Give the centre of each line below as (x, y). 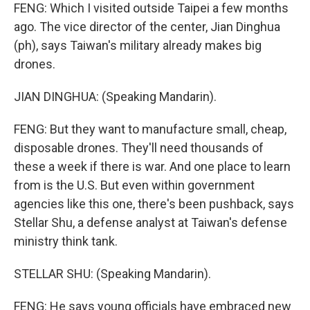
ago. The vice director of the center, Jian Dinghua (147, 27)
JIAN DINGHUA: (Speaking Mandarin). (115, 97)
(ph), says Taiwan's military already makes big (138, 45)
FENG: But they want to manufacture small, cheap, (150, 129)
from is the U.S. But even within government (134, 185)
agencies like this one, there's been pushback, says (154, 204)
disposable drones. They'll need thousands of (139, 148)
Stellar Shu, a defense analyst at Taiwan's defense (151, 222)
